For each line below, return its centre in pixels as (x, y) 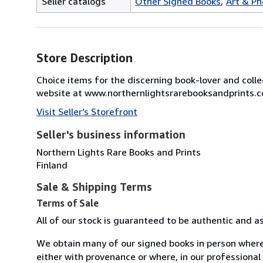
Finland (52, 165)
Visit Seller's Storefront (87, 111)
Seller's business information (111, 134)
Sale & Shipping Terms (94, 186)
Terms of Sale (68, 203)
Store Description (85, 58)
